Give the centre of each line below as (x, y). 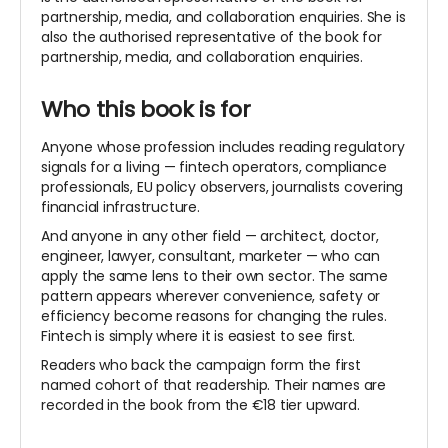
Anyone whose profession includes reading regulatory (223, 147)
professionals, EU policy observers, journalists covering (222, 187)
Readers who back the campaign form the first (201, 365)
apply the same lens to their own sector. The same (214, 276)
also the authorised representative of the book (202, 37)
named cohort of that (118, 385)
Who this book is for (146, 110)
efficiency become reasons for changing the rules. (214, 316)
